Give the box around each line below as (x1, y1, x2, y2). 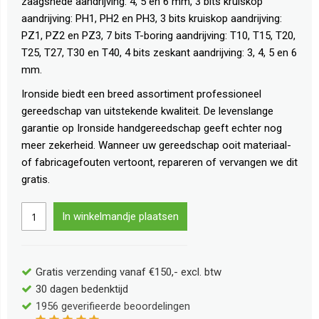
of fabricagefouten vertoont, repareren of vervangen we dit (21, 156, 298, 169)
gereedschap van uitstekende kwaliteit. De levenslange (21, 105, 273, 118)
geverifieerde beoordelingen (58, 300, 190, 313)
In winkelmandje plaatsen (62, 210, 179, 224)
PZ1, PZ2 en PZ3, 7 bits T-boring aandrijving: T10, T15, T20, (21, 29, 296, 43)
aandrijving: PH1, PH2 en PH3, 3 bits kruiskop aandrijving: (21, 12, 282, 26)
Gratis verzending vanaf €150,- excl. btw (36, 266, 221, 279)
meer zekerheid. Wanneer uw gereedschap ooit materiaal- (21, 139, 291, 152)
